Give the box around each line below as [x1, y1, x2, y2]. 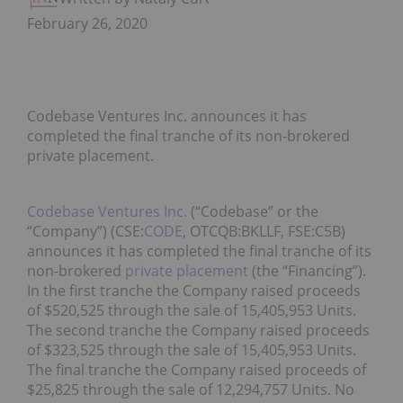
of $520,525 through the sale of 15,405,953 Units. [27, 300, 356, 321]
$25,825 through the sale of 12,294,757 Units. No [27, 380, 354, 400]
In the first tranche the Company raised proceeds [27, 281, 361, 301]
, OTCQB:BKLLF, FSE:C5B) [183, 221, 345, 242]
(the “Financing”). [248, 261, 366, 282]
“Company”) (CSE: [27, 221, 144, 242]
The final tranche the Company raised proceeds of [27, 360, 366, 381]
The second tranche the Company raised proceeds [27, 320, 370, 341]
